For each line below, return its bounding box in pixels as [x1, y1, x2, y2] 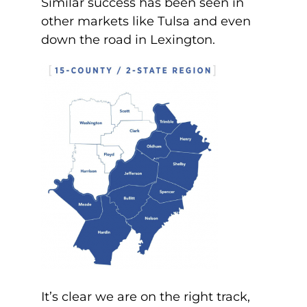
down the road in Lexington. [41, 32, 219, 47]
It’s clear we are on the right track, [41, 289, 250, 304]
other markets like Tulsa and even [41, 14, 251, 29]
